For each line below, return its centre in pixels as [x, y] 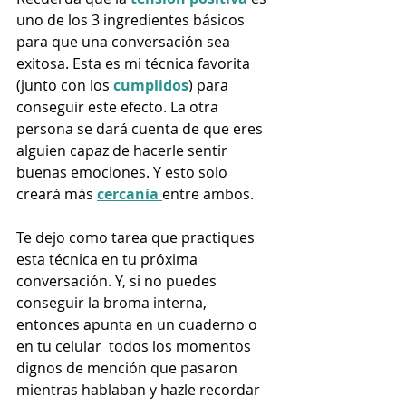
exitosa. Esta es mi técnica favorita [135, 64]
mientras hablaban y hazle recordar [140, 390]
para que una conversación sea [125, 42]
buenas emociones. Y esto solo [124, 173]
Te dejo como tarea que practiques [137, 238]
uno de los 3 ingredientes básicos [132, 20]
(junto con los [65, 86]
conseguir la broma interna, [113, 303]
